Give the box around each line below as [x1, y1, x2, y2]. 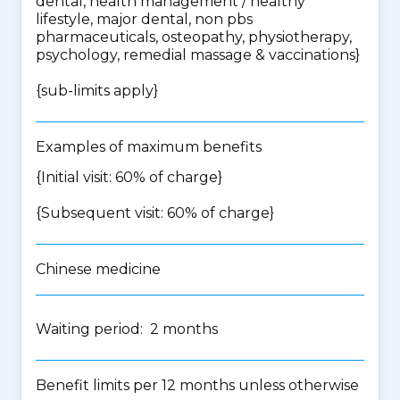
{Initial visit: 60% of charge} [36, 169, 222, 186]
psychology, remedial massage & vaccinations [36, 46, 355, 63]
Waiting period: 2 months [36, 321, 218, 337]
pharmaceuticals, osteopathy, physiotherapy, [36, 29, 352, 46]
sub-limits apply [41, 82, 154, 99]
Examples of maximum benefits [36, 138, 262, 155]
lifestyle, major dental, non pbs [36, 11, 253, 28]
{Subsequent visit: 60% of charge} [36, 204, 274, 221]
